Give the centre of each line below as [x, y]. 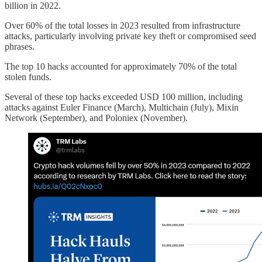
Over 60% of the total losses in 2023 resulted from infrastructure [123, 26]
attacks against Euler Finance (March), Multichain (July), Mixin [122, 108]
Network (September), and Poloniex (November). [96, 118]
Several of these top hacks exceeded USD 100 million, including [124, 97]
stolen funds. [28, 77]
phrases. [20, 47]
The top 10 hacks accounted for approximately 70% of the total [121, 67]
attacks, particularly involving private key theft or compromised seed [130, 36]
